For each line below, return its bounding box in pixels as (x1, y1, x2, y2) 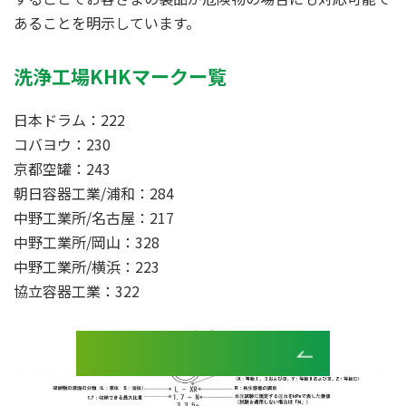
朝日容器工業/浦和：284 (14, 181, 174, 204)
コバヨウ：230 (14, 132, 111, 155)
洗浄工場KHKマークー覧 (14, 62, 227, 90)
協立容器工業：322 (14, 279, 140, 302)
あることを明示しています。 (14, 11, 200, 34)
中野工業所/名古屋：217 (14, 206, 174, 228)
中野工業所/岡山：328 (14, 230, 159, 253)
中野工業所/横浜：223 (14, 255, 159, 277)
